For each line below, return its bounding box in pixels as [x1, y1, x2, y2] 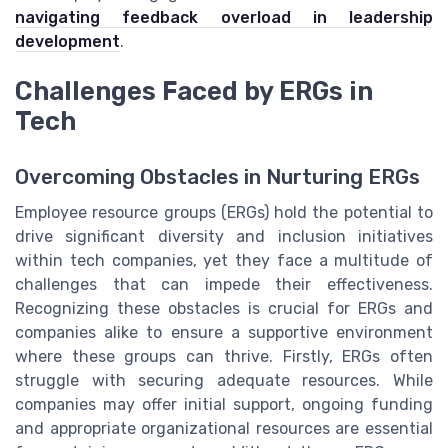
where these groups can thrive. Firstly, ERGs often [15, 347, 433, 367]
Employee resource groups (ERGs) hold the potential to [15, 203, 433, 223]
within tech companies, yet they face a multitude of [15, 251, 433, 271]
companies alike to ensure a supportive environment [15, 323, 433, 343]
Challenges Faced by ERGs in [15, 76, 373, 107]
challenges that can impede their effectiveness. [15, 275, 433, 295]
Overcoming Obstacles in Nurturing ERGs [15, 165, 420, 190]
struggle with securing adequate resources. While [15, 371, 433, 391]
